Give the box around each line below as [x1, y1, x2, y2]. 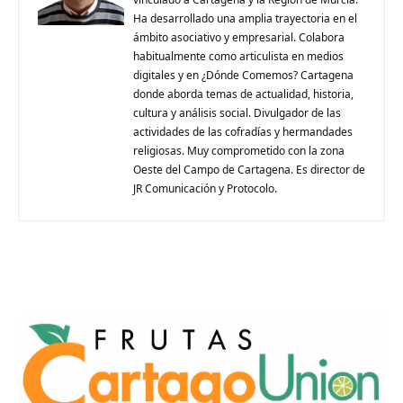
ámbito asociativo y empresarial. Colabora [133, 29, 345, 45]
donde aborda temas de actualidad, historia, [133, 85, 354, 102]
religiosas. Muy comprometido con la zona [133, 142, 345, 158]
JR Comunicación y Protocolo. [133, 180, 277, 196]
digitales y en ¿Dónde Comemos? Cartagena [133, 67, 354, 83]
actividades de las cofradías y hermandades [133, 123, 353, 139]
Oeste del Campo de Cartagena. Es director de [133, 161, 365, 177]
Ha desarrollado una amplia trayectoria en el [133, 10, 357, 26]
